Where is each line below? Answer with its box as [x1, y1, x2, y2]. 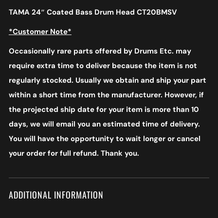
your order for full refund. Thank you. [8, 148, 139, 159]
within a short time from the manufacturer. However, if [8, 90, 204, 100]
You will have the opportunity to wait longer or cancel [8, 134, 200, 144]
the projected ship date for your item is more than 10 [8, 105, 199, 115]
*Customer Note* [8, 27, 72, 37]
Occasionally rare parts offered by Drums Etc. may [8, 46, 191, 56]
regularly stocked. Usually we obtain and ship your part [8, 75, 206, 86]
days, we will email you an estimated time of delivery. [8, 119, 200, 129]
